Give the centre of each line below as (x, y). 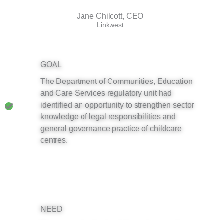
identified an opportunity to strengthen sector (117, 104)
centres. (55, 140)
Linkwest (110, 24)
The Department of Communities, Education (116, 81)
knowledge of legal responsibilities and (108, 116)
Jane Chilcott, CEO (110, 15)
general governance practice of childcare (111, 128)
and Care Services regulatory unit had (106, 93)
